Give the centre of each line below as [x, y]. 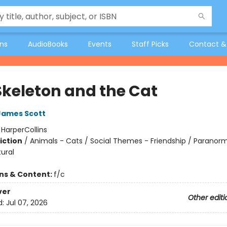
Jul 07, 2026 [27, 203]
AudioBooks [48, 44]
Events [100, 44]
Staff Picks [150, 44]
